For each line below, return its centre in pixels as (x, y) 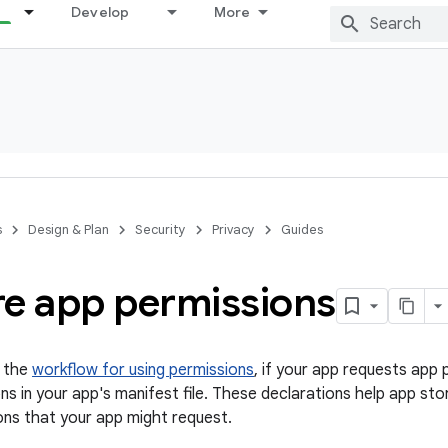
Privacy (233, 229)
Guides (302, 229)
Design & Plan (68, 229)
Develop (100, 12)
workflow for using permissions (143, 370)
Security (160, 229)
